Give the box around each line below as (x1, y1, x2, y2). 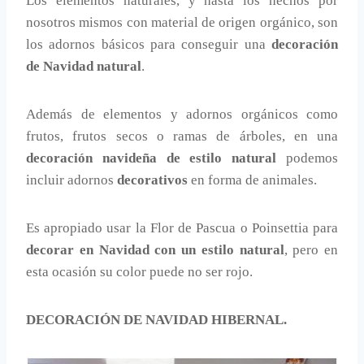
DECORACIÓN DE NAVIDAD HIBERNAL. (26, 312, 287, 328)
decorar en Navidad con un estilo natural (26, 242, 284, 258)
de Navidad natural (26, 58, 141, 75)
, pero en (284, 242, 338, 258)
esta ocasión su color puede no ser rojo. (26, 264, 253, 280)
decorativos (117, 172, 188, 188)
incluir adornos (26, 172, 117, 188)
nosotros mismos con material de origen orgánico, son (26, 15, 338, 31)
